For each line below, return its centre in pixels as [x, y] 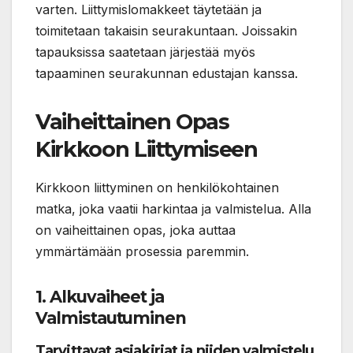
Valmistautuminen [111, 318]
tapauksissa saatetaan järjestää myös [145, 52]
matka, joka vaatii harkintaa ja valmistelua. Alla [173, 208]
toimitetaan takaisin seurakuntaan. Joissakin [166, 30]
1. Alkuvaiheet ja [100, 296]
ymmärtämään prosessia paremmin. [142, 251]
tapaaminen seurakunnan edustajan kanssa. [167, 73]
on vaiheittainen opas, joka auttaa [136, 230]
